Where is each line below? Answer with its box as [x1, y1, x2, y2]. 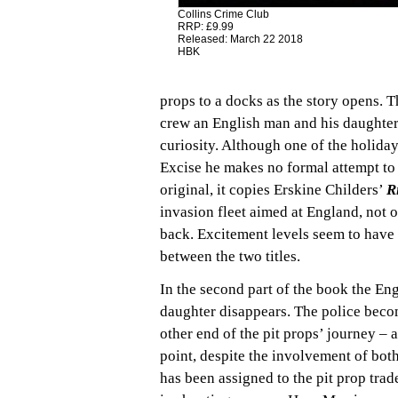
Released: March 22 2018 [178, 33, 303, 46]
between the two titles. [160, 248, 300, 266]
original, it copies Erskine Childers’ [160, 181, 386, 199]
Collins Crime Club [178, 8, 269, 21]
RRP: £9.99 [178, 20, 234, 34]
